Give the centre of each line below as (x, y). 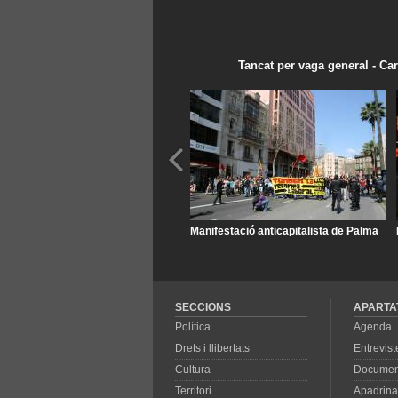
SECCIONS (203, 307)
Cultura (193, 370)
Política (193, 327)
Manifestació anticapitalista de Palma (284, 231)
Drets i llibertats (212, 348)
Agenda (373, 327)
